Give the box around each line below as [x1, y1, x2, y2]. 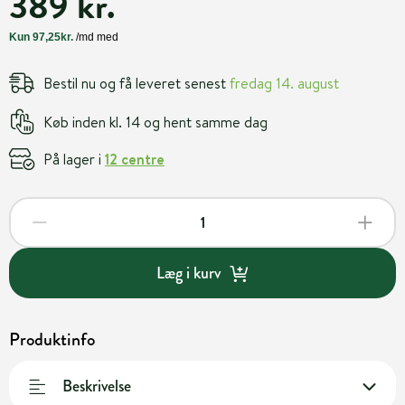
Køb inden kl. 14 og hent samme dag [43, 111, 268, 132]
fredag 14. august [230, 72, 339, 93]
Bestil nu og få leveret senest [43, 72, 230, 93]
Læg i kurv [155, 260, 221, 285]
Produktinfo [9, 326, 95, 353]
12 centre [105, 148, 165, 169]
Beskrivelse [62, 373, 131, 398]
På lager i [43, 148, 105, 169]
